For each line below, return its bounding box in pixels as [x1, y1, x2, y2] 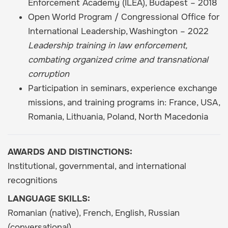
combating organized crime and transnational [28, 54, 208, 66]
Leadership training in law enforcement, [28, 40, 187, 51]
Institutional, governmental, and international [8, 161, 186, 172]
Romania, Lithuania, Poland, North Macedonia [28, 111, 208, 123]
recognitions [8, 175, 58, 186]
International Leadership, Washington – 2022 [28, 26, 209, 37]
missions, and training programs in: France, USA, [28, 97, 220, 108]
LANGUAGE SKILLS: [8, 193, 90, 205]
